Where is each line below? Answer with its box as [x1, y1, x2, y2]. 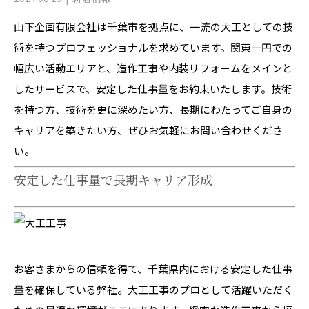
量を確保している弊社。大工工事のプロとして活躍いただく [14, 282, 293, 297]
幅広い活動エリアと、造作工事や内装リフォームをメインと [14, 61, 292, 75]
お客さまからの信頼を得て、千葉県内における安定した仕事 [14, 261, 292, 277]
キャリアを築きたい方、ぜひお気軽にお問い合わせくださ [14, 123, 283, 137]
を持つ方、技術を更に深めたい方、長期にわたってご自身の [14, 102, 292, 117]
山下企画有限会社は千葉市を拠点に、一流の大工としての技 [14, 19, 293, 34]
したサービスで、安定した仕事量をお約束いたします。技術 [14, 81, 292, 96]
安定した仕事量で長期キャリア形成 [14, 174, 212, 188]
